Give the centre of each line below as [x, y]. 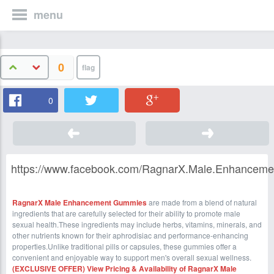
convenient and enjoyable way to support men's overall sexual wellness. [132, 257]
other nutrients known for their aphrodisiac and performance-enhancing [130, 235]
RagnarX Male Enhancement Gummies [80, 202]
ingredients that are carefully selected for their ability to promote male [126, 213]
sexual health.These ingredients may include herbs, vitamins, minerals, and [137, 224]
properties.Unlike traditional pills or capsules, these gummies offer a [124, 246]
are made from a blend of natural [202, 202]
